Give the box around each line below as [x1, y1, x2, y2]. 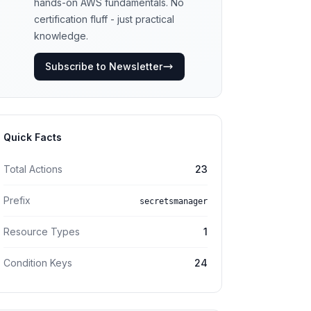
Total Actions [3, 163, 62, 175]
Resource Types [3, 226, 80, 237]
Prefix [3, 194, 31, 206]
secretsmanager [140, 196, 208, 206]
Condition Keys [3, 257, 72, 269]
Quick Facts [3, 131, 62, 143]
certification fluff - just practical [34, 13, 174, 25]
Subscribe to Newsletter [45, 60, 162, 72]
